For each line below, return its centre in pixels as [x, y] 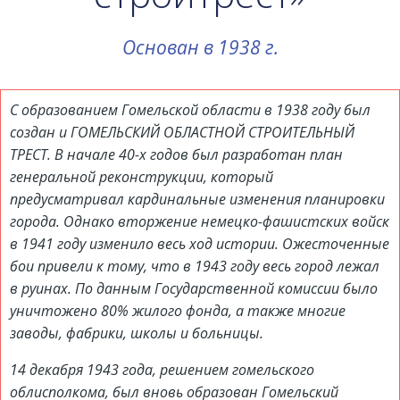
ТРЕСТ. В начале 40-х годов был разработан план [176, 155]
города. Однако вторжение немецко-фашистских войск [200, 222]
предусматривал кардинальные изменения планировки [197, 200]
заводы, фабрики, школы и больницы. [137, 333]
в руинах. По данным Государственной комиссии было [194, 289]
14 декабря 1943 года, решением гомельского [162, 370]
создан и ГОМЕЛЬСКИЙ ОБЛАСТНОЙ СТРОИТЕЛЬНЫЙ [182, 133]
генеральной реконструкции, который [142, 177]
